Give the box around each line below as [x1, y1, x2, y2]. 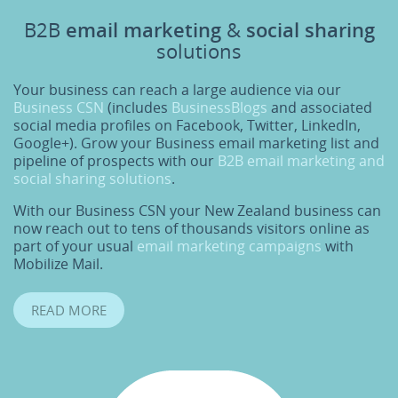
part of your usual [13, 236, 137, 256]
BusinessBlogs [171, 98, 267, 117]
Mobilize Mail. [13, 254, 103, 274]
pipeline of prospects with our [13, 151, 218, 171]
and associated [267, 98, 372, 117]
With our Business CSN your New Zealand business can [13, 201, 381, 220]
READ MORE [31, 301, 107, 320]
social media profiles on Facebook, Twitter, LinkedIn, [13, 115, 361, 135]
